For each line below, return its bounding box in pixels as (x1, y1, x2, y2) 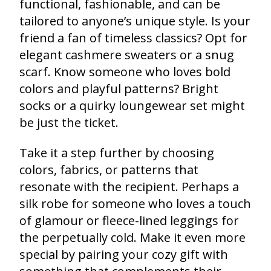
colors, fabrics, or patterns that (19, 161, 198, 178)
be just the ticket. (19, 114, 119, 131)
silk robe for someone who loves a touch (19, 195, 251, 212)
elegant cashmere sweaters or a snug (19, 46, 234, 63)
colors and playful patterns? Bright (19, 80, 218, 97)
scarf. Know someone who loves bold (19, 63, 230, 80)
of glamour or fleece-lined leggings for (19, 212, 239, 229)
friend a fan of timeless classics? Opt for (19, 29, 247, 46)
